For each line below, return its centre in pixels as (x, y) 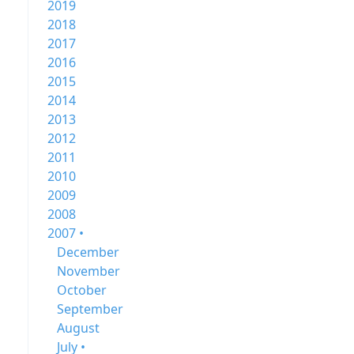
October (81, 290)
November (88, 271)
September (90, 309)
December (88, 252)
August (78, 328)
